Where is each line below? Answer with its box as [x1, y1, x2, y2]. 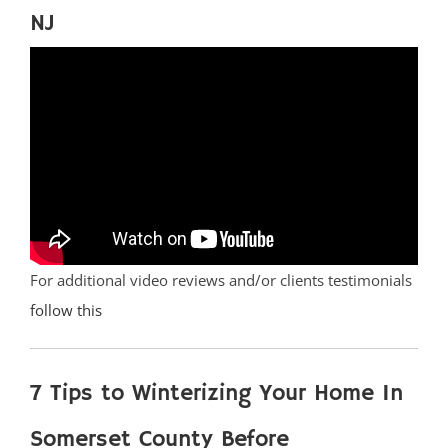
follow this [30, 300, 102, 321]
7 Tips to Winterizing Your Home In [30, 379, 403, 409]
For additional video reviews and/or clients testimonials [30, 270, 412, 291]
